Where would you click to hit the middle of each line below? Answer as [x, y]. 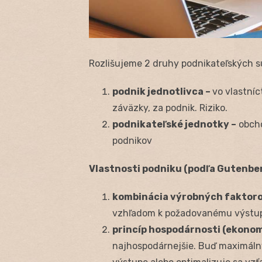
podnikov [132, 141]
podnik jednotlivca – [162, 92]
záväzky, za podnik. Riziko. [170, 108]
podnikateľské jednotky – [174, 125]
